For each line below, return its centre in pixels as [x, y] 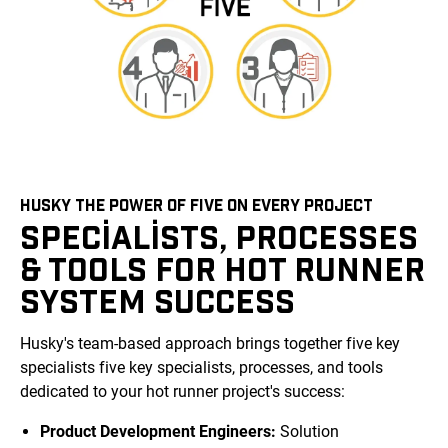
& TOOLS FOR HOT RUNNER [222, 268]
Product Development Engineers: [158, 432]
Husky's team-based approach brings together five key [210, 344]
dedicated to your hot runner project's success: [182, 392]
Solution [307, 432]
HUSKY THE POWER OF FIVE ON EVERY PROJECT [196, 204]
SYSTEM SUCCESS [157, 300]
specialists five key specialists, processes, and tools [201, 368]
